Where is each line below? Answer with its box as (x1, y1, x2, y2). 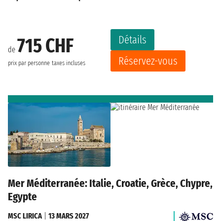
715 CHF (17, 34, 74, 58)
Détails (118, 33, 147, 47)
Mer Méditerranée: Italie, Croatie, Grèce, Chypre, (8, 176, 213, 190)
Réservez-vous (118, 54, 178, 68)
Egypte (8, 189, 37, 203)
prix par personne (8, 59, 50, 67)
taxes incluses (52, 59, 85, 67)
